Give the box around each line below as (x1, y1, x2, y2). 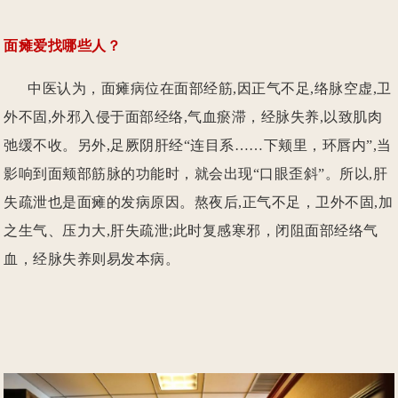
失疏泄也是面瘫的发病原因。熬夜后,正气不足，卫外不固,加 (4, 194, 394, 210)
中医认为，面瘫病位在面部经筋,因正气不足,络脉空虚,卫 (4, 80, 392, 96)
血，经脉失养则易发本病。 (4, 251, 180, 267)
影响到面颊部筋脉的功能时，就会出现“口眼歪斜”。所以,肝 (4, 165, 388, 181)
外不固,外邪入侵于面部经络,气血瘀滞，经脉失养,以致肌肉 (4, 108, 383, 124)
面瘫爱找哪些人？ (4, 37, 122, 53)
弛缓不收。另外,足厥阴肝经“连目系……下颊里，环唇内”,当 (4, 137, 392, 153)
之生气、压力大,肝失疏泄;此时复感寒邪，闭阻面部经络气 (4, 222, 378, 238)
